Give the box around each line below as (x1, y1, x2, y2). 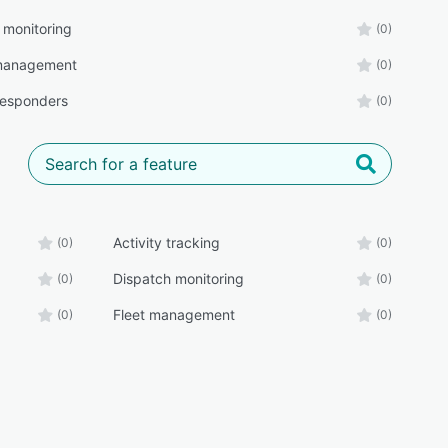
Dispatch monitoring (112, 270, 244, 287)
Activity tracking (112, 234, 220, 251)
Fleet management (112, 306, 235, 323)
